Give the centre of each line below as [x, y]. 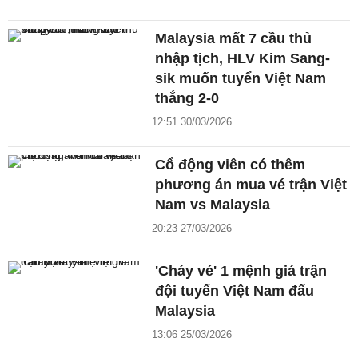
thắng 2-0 [187, 99]
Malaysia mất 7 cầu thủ [234, 39]
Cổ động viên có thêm [231, 165]
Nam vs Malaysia [213, 205]
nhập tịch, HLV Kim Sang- [243, 59]
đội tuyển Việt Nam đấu [235, 291]
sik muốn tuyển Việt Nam [241, 79]
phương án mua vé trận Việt [251, 185]
